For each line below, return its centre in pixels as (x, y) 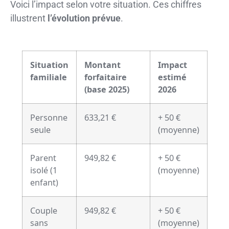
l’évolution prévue (84, 18)
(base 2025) (107, 90)
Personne (49, 118)
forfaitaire (105, 77)
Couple (43, 211)
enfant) (44, 183)
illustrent (29, 18)
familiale (48, 77)
